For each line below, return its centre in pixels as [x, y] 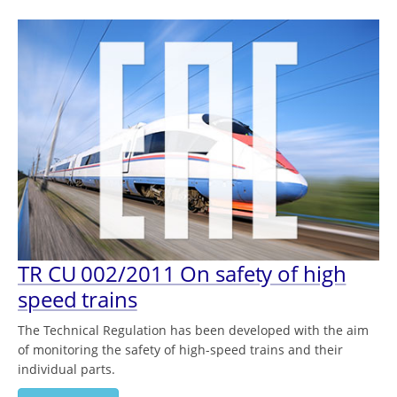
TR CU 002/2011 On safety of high [182, 274]
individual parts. [66, 370]
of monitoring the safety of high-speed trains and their [180, 350]
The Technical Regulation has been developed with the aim [193, 331]
